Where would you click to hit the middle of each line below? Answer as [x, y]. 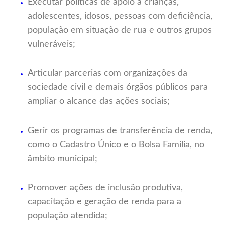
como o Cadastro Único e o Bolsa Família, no [116, 145]
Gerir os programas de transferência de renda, [120, 131]
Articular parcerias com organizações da [107, 74]
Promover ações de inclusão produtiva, [105, 188]
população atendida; [68, 216]
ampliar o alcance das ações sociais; [99, 102]
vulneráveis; [51, 44]
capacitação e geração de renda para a [104, 202]
